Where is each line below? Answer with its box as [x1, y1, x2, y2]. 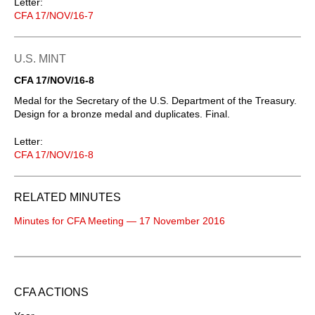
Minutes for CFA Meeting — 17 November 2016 [14, 214, 225, 226]
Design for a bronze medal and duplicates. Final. [14, 108, 230, 120]
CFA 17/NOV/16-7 [14, 9, 94, 21]
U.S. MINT [14, 52, 66, 65]
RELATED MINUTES [14, 191, 121, 203]
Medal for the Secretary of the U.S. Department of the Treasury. [14, 94, 297, 106]
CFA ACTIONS [14, 285, 89, 298]
